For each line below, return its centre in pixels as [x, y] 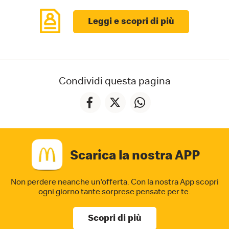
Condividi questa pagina [114, 81]
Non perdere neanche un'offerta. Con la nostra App [102, 182]
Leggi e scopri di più [131, 21]
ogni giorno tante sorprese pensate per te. [114, 191]
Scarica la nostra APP [135, 155]
